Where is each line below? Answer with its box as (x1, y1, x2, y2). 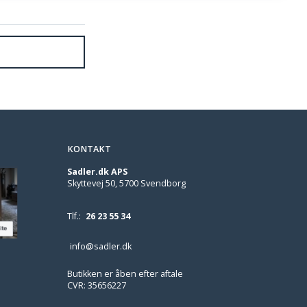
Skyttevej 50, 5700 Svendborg (67, 177, 186, 189)
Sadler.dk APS (67, 166, 128, 177)
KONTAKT (67, 143, 112, 155)
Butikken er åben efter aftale (67, 268, 184, 280)
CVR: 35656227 (67, 280, 127, 291)
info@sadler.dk (70, 240, 132, 252)
